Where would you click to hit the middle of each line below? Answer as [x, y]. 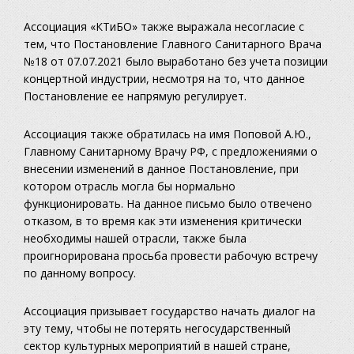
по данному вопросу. [80, 273]
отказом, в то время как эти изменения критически [163, 221]
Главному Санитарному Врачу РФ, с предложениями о [171, 152]
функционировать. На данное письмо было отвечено [168, 204]
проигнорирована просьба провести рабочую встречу [171, 256]
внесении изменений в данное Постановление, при [161, 169]
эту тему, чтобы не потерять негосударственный [157, 329]
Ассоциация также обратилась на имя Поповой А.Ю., [168, 134]
